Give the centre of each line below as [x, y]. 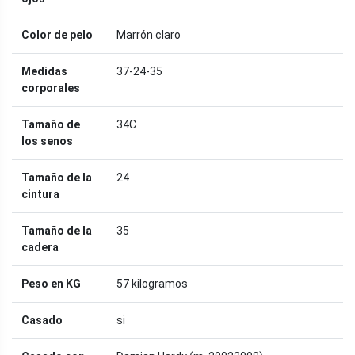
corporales [51, 88]
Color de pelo [57, 34]
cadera [40, 247]
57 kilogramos [152, 283]
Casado [42, 320]
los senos [47, 141]
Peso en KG [51, 283]
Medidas [44, 71]
